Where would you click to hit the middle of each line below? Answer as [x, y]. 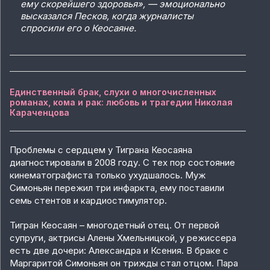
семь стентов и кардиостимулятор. [88, 201]
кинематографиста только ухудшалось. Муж [108, 175]
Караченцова [39, 113]
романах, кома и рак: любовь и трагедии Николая [121, 102]
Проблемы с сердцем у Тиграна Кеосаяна [101, 150]
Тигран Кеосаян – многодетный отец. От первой [115, 225]
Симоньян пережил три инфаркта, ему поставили [117, 188]
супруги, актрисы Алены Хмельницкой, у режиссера [123, 238]
